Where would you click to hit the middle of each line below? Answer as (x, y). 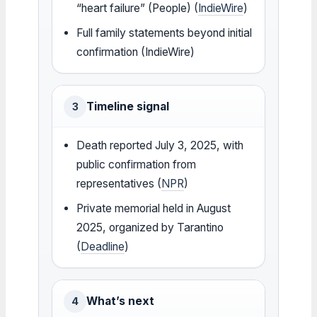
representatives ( (119, 183)
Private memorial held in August (154, 208)
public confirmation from (137, 164)
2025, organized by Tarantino (150, 227)
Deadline (103, 246)
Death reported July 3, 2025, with (160, 145)
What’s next (120, 301)
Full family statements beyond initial (165, 33)
